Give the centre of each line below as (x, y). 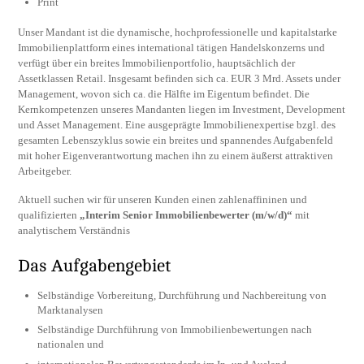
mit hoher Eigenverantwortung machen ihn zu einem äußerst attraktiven (176, 156)
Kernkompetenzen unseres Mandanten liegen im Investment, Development (182, 110)
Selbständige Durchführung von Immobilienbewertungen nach (175, 330)
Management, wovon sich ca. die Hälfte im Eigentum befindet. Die (164, 94)
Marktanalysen (71, 310)
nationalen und (71, 344)
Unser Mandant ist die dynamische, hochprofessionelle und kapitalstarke (178, 32)
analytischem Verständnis (74, 230)
